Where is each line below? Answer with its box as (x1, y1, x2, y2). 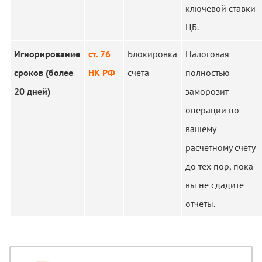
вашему (185, 123, 216, 135)
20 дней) (14, 85, 50, 97)
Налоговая (185, 48, 229, 60)
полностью (185, 67, 230, 78)
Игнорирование (14, 48, 80, 60)
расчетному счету (185, 142, 255, 153)
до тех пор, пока (185, 160, 253, 172)
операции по (185, 104, 239, 116)
